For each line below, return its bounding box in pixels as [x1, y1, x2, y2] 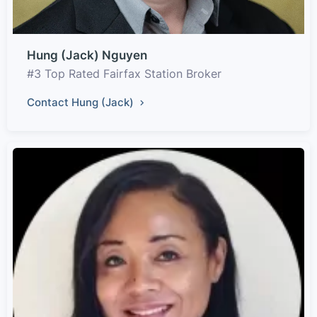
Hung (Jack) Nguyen [27, 47, 147, 62]
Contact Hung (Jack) [27, 95, 137, 109]
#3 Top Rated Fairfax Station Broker [27, 66, 221, 81]
